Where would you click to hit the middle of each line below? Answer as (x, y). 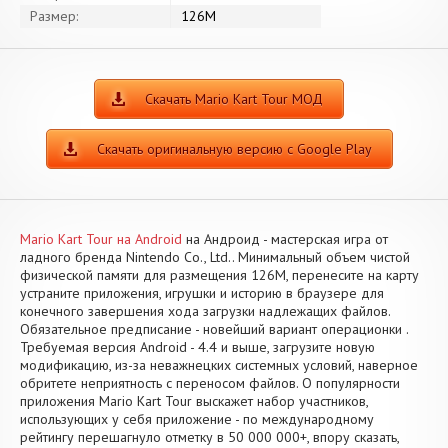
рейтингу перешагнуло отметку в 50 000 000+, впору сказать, (209, 437)
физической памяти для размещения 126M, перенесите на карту (219, 275)
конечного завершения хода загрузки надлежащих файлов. (205, 311)
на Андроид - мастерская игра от (285, 239)
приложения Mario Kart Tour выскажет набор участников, (194, 401)
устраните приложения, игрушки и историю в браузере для (202, 293)
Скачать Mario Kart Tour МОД (234, 99)
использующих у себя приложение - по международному (197, 419)
